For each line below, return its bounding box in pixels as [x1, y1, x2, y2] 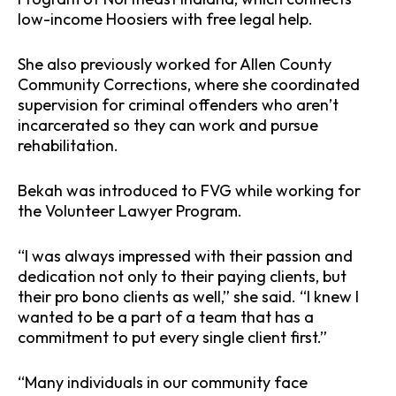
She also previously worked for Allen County [18, 54, 331, 75]
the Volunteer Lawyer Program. [18, 201, 242, 222]
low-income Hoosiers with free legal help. [18, 9, 313, 30]
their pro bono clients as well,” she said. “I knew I [18, 286, 359, 308]
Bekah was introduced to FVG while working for [18, 180, 361, 202]
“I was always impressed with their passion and [18, 246, 353, 267]
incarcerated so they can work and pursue [18, 115, 318, 136]
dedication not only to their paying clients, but [18, 266, 346, 287]
